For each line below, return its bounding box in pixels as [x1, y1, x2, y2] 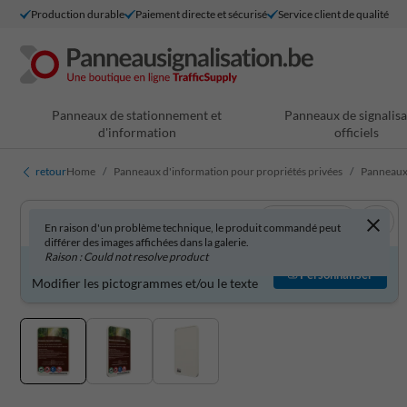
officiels [334, 124, 380, 140]
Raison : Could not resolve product [45, 250, 208, 263]
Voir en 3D [287, 213, 351, 230]
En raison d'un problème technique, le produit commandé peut [45, 221, 341, 234]
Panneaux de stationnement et [52, 107, 222, 123]
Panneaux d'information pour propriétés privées [114, 164, 342, 178]
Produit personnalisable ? [32, 256, 190, 274]
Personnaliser [300, 266, 373, 282]
